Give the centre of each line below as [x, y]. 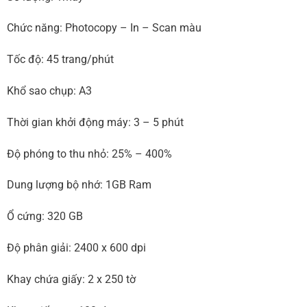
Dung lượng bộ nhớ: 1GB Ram [79, 185]
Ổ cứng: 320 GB [45, 217]
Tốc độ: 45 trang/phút [60, 60]
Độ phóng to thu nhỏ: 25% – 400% [89, 153]
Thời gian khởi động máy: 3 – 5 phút [95, 122]
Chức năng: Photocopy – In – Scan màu [104, 28]
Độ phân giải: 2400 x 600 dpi [76, 247]
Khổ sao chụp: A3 [49, 90]
